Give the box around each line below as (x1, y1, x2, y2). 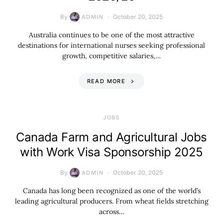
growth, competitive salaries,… (62, 51, 161, 60)
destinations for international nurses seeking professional (18, 41, 205, 50)
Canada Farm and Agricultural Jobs (16, 130, 207, 144)
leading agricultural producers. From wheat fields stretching (14, 197, 209, 206)
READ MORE (87, 78, 125, 85)
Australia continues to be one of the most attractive (28, 30, 195, 39)
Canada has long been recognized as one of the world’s (22, 186, 201, 195)
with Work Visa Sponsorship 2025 (20, 145, 203, 159)
